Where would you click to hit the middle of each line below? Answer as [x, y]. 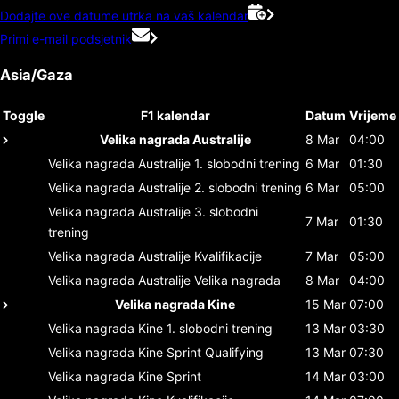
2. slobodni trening [248, 187]
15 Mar [326, 304]
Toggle [24, 115]
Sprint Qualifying [215, 352]
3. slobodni [226, 211]
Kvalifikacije [228, 256]
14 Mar [326, 376]
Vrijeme [373, 115]
